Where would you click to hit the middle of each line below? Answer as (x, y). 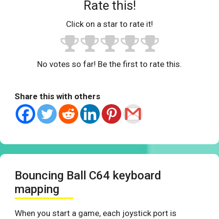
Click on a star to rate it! (109, 24)
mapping (37, 189)
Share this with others (57, 97)
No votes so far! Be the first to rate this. (109, 64)
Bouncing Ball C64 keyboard (88, 176)
